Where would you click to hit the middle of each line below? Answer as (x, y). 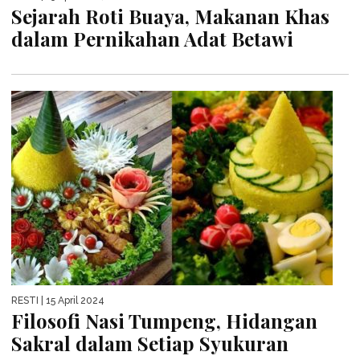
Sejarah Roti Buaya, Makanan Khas (170, 16)
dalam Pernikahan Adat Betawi (152, 39)
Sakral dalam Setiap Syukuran (150, 344)
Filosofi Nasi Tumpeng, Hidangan (164, 321)
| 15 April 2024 (72, 301)
